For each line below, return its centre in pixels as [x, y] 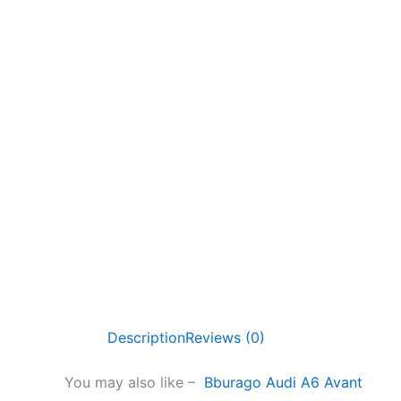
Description [146, 337]
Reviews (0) [225, 337]
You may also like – [134, 382]
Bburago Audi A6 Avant [283, 382]
